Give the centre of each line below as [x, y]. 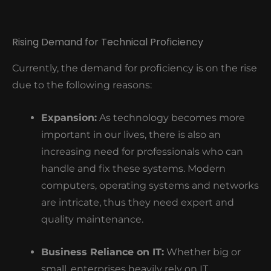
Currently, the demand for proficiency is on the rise [135, 68]
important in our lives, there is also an [131, 135]
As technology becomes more [172, 118]
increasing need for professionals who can [142, 152]
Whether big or [202, 252]
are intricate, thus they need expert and [138, 203]
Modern [205, 169]
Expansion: [69, 118]
